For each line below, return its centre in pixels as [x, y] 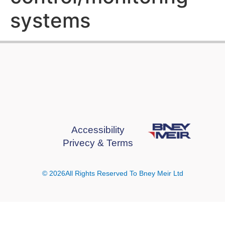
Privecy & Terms [98, 143]
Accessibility [98, 130]
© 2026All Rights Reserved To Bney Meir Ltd [113, 173]
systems [50, 20]
